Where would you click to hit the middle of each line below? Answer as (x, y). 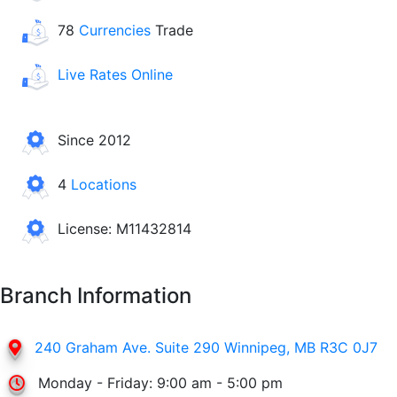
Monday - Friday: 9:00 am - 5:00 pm (160, 383)
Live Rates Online (115, 74)
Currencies (115, 30)
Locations (104, 184)
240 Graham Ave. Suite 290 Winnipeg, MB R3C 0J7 (206, 347)
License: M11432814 (125, 229)
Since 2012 (94, 140)
